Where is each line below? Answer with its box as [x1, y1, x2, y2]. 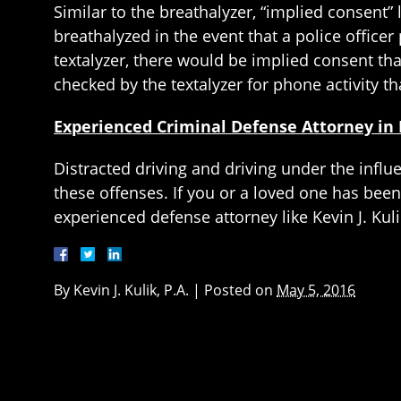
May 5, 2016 [277, 280, 355, 301]
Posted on [204, 280, 277, 301]
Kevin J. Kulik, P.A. [73, 280, 189, 301]
